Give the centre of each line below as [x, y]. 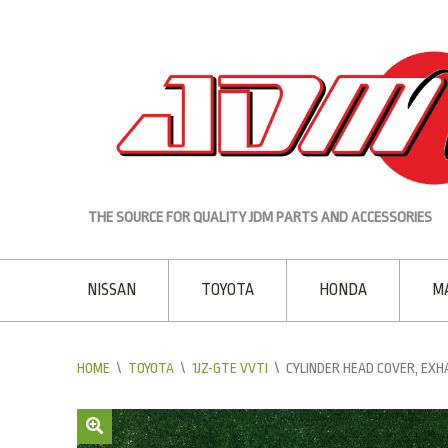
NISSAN [111, 289]
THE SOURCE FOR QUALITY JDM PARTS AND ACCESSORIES [260, 217]
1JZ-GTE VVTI [230, 367]
